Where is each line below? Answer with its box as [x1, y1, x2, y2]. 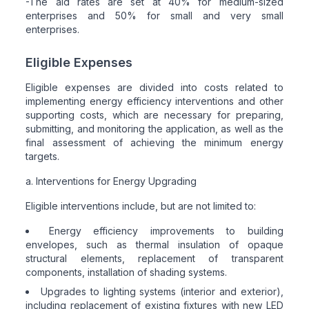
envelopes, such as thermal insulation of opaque [26, 238, 283, 250]
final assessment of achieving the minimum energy [26, 136, 283, 148]
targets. [26, 150, 60, 162]
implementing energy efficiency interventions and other [26, 94, 283, 107]
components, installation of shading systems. [26, 266, 228, 278]
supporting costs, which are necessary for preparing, [26, 108, 283, 121]
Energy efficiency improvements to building [48, 224, 283, 237]
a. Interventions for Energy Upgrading [26, 175, 197, 187]
